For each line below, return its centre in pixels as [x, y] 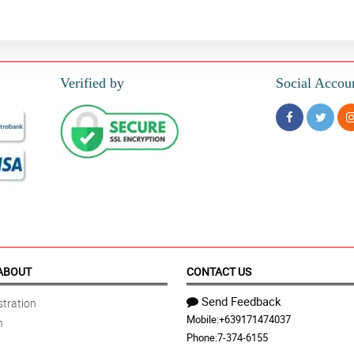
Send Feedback [241, 301]
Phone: [202, 338]
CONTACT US [219, 272]
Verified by [92, 83]
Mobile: [203, 320]
